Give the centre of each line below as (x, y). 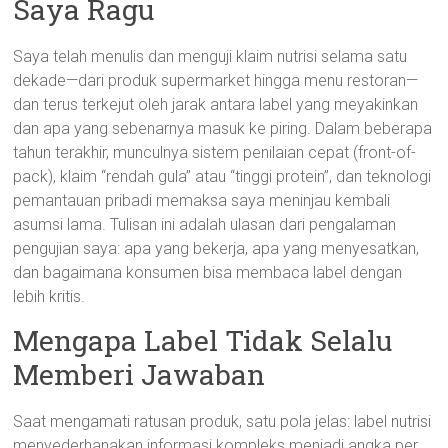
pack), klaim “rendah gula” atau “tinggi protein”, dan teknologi (222, 176)
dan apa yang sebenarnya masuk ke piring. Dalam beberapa (223, 128)
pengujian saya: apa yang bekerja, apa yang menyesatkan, (216, 248)
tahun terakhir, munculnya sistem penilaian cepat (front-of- (215, 152)
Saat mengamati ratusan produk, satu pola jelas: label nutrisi (222, 421)
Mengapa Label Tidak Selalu (203, 340)
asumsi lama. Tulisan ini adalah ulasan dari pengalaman (205, 224)
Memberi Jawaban (139, 374)
